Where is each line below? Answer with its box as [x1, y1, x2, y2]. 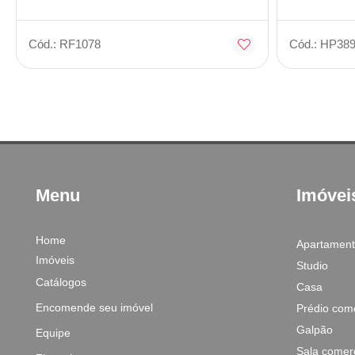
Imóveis [36, 254, 74, 266]
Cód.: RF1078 [29, 37, 101, 51]
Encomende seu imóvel [36, 301, 153, 314]
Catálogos [36, 276, 86, 288]
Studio [296, 259, 328, 272]
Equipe [36, 326, 71, 339]
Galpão [296, 323, 333, 336]
